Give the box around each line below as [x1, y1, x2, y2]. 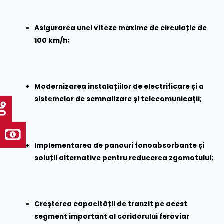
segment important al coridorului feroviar [34, 212, 190, 222]
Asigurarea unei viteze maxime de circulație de [34, 23, 207, 33]
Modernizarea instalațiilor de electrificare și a [34, 82, 204, 92]
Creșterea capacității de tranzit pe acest [34, 199, 188, 209]
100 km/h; [34, 36, 70, 46]
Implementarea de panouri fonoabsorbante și [34, 140, 205, 150]
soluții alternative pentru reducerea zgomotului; [34, 153, 214, 163]
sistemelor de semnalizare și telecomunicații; [34, 94, 202, 104]
